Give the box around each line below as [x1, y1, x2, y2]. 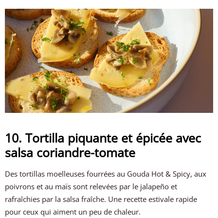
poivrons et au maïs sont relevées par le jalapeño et [5, 181, 178, 191]
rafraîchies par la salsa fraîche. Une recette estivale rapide [5, 194, 198, 204]
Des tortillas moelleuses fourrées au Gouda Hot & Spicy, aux [5, 168, 207, 179]
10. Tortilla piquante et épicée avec [5, 129, 201, 146]
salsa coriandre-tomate [5, 144, 135, 161]
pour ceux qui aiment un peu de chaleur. [5, 206, 141, 217]
